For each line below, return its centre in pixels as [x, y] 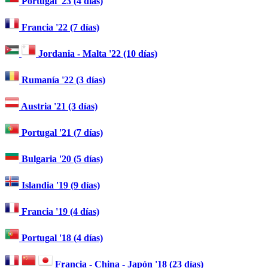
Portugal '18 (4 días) [61, 238]
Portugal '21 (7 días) [61, 133]
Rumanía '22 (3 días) [62, 80]
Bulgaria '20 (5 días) [61, 159]
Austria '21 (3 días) [58, 106]
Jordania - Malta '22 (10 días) [97, 54]
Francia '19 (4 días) [59, 212]
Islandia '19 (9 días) [60, 185]
